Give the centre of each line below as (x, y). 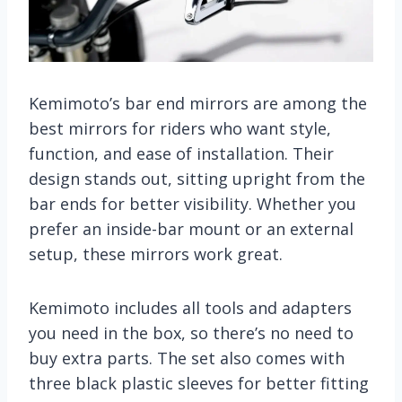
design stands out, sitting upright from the (197, 178)
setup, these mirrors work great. (156, 253)
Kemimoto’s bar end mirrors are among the (198, 103)
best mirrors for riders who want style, (180, 128)
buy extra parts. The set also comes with (187, 358)
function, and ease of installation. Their (181, 153)
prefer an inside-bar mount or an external (191, 228)
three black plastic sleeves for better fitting (199, 383)
